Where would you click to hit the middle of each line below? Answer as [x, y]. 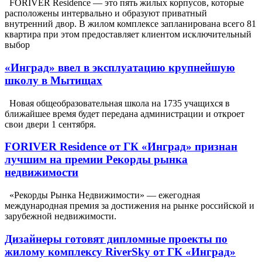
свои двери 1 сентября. [50, 124]
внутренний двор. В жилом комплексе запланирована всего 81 [130, 24]
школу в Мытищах [54, 81]
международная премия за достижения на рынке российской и [130, 206]
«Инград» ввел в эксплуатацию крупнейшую [120, 68]
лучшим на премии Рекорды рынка [96, 160]
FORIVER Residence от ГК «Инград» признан [121, 147]
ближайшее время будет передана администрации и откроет [125, 113]
